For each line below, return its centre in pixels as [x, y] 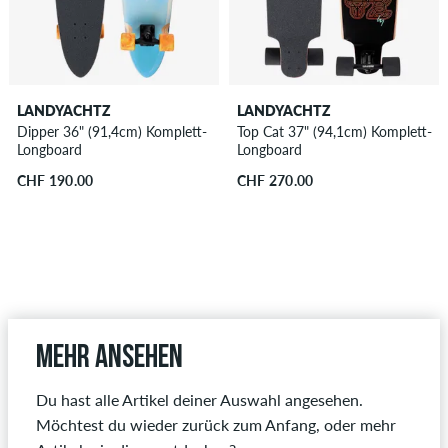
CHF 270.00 [275, 180]
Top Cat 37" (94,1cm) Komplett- [334, 131]
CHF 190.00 [55, 180]
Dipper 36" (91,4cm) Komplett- [111, 131]
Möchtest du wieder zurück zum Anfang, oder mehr [216, 425]
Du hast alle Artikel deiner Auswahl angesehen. [199, 400]
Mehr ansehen [109, 359]
